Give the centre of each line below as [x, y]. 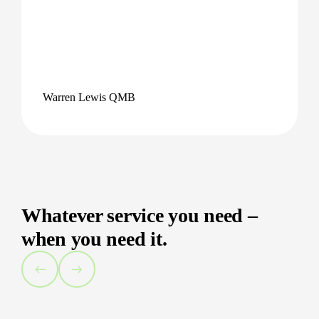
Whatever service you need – [140, 216]
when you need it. [94, 239]
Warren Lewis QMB [89, 98]
